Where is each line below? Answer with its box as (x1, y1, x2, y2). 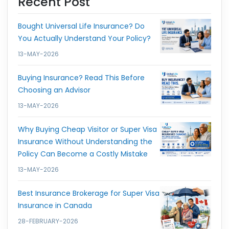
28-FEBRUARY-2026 (18, 217, 78, 226)
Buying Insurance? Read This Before (18, 73, 145, 83)
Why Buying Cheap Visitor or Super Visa (18, 124, 157, 135)
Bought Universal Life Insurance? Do (18, 21, 145, 32)
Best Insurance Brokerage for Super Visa (18, 188, 159, 199)
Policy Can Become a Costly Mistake (18, 149, 148, 159)
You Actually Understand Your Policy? (18, 33, 151, 44)
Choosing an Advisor (18, 85, 90, 96)
